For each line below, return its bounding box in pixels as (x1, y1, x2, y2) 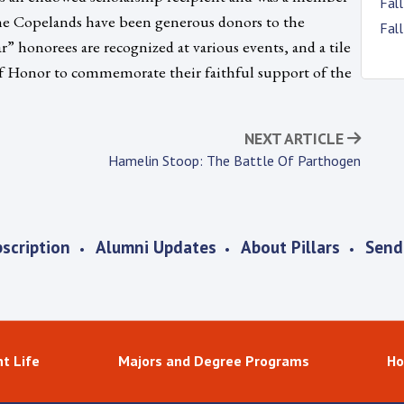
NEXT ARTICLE (244, 127, 347, 149)
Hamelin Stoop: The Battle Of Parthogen (108, 151, 361, 170)
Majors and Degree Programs (117, 352, 309, 371)
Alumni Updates (95, 235, 216, 259)
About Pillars (241, 235, 341, 259)
